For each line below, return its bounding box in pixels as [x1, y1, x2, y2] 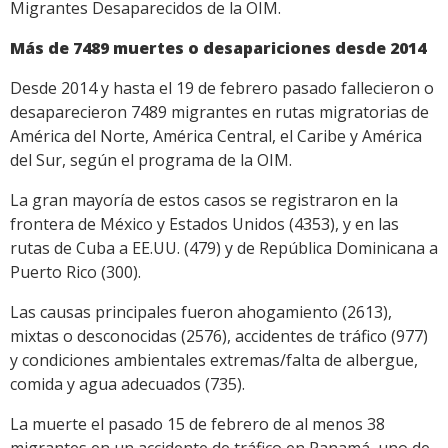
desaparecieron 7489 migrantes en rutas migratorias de [10, 101, 429, 124]
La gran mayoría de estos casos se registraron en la [10, 189, 398, 212]
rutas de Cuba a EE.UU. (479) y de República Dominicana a [10, 237, 438, 260]
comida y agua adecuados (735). [10, 373, 245, 396]
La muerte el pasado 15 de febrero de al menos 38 [10, 413, 385, 436]
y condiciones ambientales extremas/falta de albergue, [10, 349, 418, 372]
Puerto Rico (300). [10, 261, 141, 284]
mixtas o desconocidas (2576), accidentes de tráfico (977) [10, 325, 428, 348]
